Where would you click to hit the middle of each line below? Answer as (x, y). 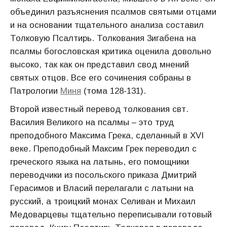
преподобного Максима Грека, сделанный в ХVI (107, 136)
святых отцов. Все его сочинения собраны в (101, 78)
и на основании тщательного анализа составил (107, 25)
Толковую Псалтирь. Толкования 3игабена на (103, 38)
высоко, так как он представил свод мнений (100, 65)
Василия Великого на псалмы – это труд (92, 122)
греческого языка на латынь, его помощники (100, 162)
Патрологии (35, 91)
